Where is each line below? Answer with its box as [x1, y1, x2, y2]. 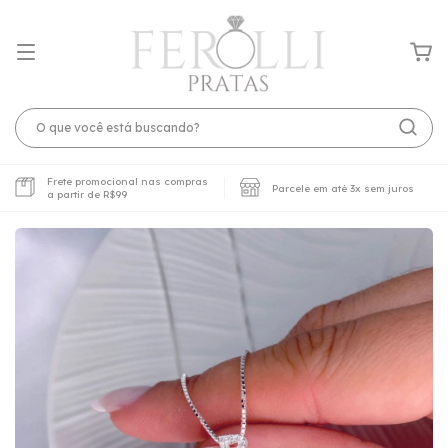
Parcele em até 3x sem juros [271, 181, 414, 195]
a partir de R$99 [47, 188, 127, 201]
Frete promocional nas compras [47, 175, 208, 188]
